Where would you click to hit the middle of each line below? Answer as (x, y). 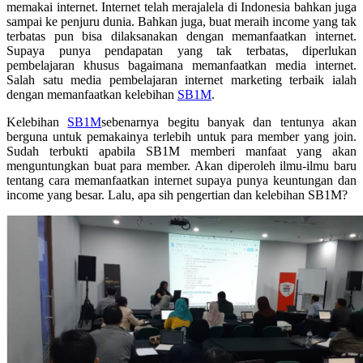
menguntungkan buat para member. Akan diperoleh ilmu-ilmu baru (181, 165)
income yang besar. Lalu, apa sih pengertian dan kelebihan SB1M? (177, 194)
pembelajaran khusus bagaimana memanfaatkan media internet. (181, 65)
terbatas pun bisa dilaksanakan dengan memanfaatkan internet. (181, 36)
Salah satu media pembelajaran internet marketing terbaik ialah (181, 79)
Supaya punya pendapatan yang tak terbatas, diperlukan (181, 50)
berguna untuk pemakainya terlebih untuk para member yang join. (181, 136)
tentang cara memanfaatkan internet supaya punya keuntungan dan (181, 180)
